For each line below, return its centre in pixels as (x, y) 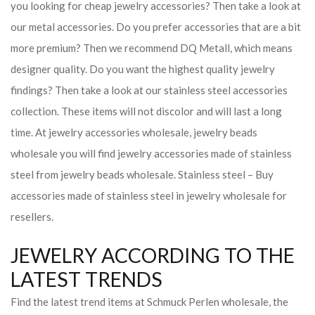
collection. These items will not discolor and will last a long (146, 111)
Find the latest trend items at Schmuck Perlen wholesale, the (149, 302)
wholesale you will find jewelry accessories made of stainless (151, 153)
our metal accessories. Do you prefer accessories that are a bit (156, 27)
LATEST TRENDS (86, 279)
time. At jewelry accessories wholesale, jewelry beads (134, 132)
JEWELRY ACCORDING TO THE (153, 255)
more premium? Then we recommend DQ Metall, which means (152, 48)
